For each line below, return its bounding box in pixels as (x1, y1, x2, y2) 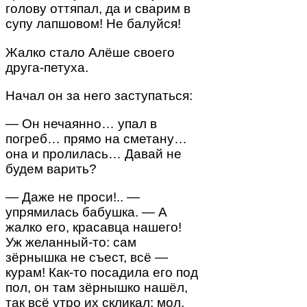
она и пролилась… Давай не (5, 146, 182, 161)
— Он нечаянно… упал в (5, 116, 157, 131)
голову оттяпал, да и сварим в (5, 1, 191, 16)
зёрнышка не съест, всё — (5, 250, 168, 265)
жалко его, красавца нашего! (5, 220, 182, 235)
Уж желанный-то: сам (5, 235, 136, 250)
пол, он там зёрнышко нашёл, (5, 280, 188, 295)
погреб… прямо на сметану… (5, 131, 187, 146)
